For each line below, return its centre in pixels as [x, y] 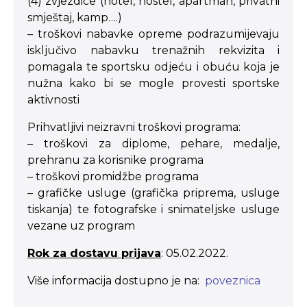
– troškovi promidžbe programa [113, 176]
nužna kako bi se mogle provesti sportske [153, 83]
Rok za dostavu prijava [94, 253]
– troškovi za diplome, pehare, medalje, [153, 144]
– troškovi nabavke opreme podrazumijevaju [153, 34]
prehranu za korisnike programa [115, 160]
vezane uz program [81, 226]
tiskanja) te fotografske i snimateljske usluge [153, 209]
